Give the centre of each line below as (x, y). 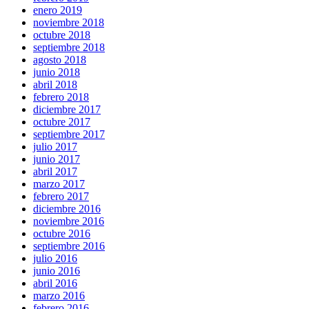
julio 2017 (55, 147)
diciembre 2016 (67, 209)
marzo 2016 (59, 296)
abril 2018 (55, 85)
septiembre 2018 (69, 48)
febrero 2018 (61, 97)
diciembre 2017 (67, 110)
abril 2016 (55, 283)
